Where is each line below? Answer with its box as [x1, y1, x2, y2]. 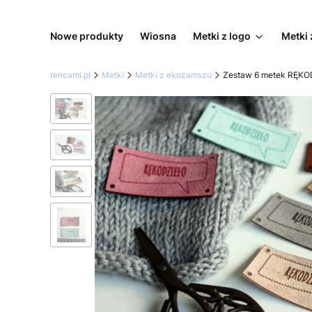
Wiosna [140, 29, 176, 42]
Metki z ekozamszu [135, 69, 212, 80]
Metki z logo [193, 29, 251, 42]
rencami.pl [50, 69, 91, 80]
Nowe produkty [50, 29, 123, 42]
